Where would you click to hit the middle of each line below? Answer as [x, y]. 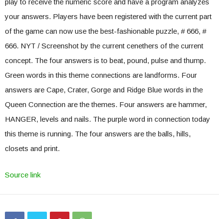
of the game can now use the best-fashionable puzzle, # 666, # [106, 31]
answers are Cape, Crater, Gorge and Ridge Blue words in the [104, 90]
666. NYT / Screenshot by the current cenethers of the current [104, 46]
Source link [23, 175]
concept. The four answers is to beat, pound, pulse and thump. [105, 60]
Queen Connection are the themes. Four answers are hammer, [106, 104]
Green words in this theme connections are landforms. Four [101, 75]
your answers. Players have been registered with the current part [108, 16]
